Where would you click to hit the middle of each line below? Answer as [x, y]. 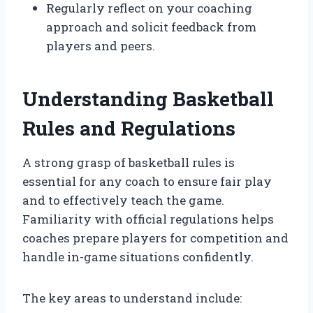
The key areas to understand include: [132, 298]
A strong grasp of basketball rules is [129, 162]
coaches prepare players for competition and [155, 238]
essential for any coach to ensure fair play [147, 181]
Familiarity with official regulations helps [148, 219]
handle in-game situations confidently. [138, 256]
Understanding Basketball [148, 99]
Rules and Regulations [129, 128]
